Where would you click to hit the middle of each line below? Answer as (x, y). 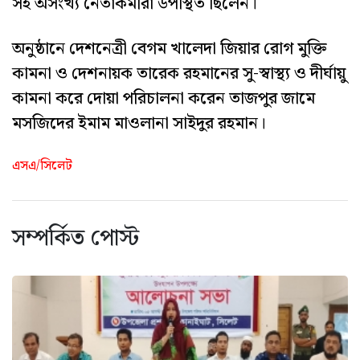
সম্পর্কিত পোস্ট (76, 239)
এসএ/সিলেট (42, 166)
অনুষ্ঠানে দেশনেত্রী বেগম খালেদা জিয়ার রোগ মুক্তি (170, 49)
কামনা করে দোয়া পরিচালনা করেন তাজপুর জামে (164, 99)
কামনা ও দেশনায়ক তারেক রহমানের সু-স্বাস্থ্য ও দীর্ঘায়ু (179, 74)
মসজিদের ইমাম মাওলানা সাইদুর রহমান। (139, 124)
